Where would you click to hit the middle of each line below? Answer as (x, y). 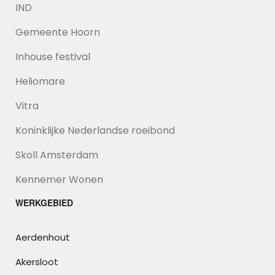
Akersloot (37, 262)
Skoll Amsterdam (57, 155)
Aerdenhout (43, 237)
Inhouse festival (53, 57)
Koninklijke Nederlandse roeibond (95, 130)
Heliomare (40, 81)
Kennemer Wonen (59, 180)
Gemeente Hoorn (58, 32)
